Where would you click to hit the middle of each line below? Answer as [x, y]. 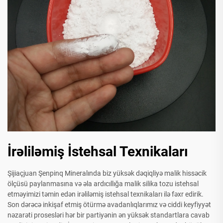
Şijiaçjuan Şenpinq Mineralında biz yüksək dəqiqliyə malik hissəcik [107, 173]
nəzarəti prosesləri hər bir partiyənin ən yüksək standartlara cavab [109, 215]
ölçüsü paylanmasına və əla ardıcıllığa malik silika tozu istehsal [103, 184]
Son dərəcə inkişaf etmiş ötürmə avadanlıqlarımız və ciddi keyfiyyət [109, 205]
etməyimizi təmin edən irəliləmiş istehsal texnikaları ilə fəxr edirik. [106, 194]
